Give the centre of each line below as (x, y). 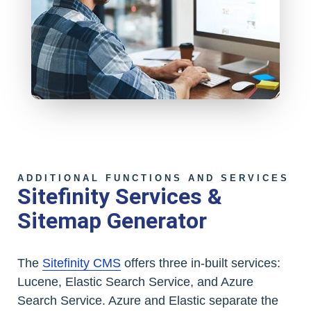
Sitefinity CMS (82, 263)
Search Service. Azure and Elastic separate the (148, 300)
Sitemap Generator (112, 220)
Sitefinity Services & (120, 196)
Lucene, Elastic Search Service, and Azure (135, 281)
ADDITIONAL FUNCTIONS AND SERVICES (153, 178)
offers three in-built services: (201, 263)
